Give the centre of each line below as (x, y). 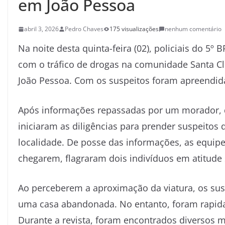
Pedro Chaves (84, 29)
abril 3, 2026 (41, 29)
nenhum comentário (193, 29)
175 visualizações (134, 29)
